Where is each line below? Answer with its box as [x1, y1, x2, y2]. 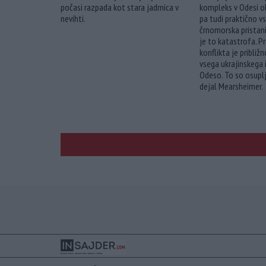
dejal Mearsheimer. [199, 80, 263, 93]
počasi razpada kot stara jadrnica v [61, 1, 179, 14]
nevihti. [61, 12, 85, 25]
